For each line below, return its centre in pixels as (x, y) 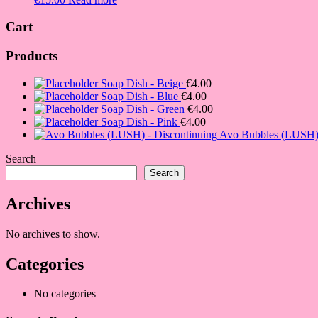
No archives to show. (53, 234)
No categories (65, 294)
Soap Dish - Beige (142, 83)
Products (32, 56)
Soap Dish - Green (143, 109)
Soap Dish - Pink (139, 121)
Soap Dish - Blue (139, 96)
